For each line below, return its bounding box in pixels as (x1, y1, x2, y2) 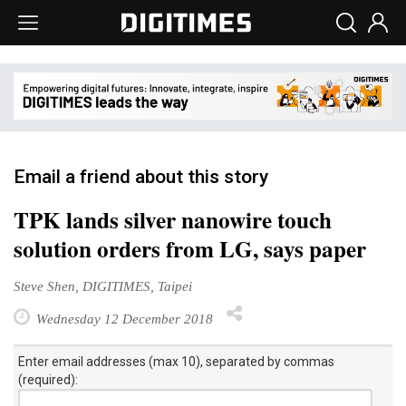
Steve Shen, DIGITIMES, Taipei (14, 277, 192, 294)
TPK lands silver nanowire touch (14, 202, 332, 237)
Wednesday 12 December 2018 (33, 310, 213, 326)
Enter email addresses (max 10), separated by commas (18, 353, 334, 369)
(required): (18, 372, 78, 387)
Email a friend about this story (14, 165, 268, 188)
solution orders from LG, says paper (14, 231, 366, 266)
